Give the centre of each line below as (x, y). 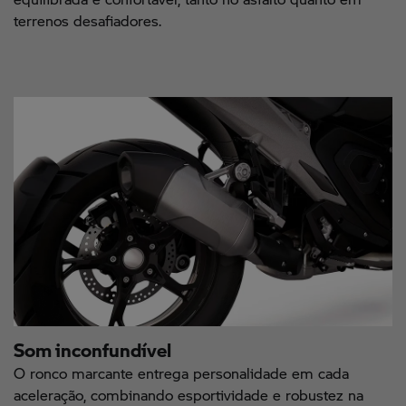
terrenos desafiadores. (87, 20)
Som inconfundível (92, 345)
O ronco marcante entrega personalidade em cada (181, 373)
